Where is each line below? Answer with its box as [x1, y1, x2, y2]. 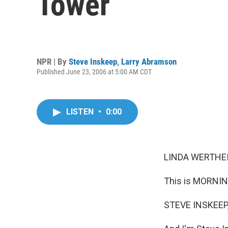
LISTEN [66, 107, 96, 117]
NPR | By [37, 56, 69, 67]
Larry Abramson [121, 56, 177, 67]
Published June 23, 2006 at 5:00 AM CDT [37, 67, 152, 76]
